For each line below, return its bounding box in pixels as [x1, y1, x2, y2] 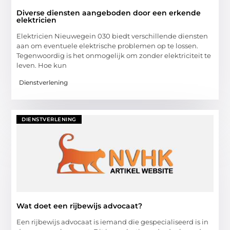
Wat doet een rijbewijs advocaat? [16, 201, 143, 210]
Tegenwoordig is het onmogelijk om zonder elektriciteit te [16, 51, 212, 60]
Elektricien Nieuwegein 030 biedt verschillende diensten [16, 32, 208, 41]
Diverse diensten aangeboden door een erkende [16, 8, 201, 18]
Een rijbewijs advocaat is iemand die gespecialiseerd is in [16, 217, 209, 226]
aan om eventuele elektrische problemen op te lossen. [16, 42, 199, 50]
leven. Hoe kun [16, 61, 67, 70]
